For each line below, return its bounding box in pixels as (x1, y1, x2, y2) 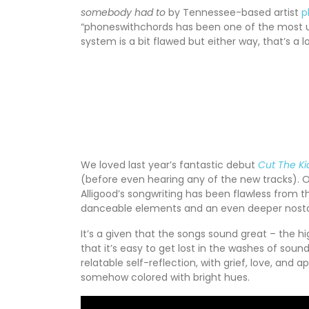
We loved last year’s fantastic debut (81, 157, 258, 172)
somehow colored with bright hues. (81, 270, 250, 284)
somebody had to (81, 5, 166, 19)
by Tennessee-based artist (166, 5, 301, 19)
